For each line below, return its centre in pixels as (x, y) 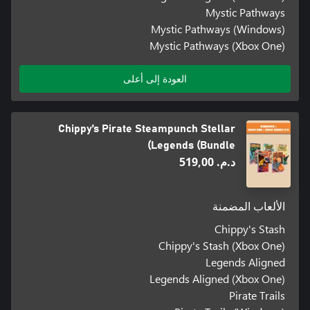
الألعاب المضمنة (249, 207)
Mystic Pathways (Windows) (218, 29)
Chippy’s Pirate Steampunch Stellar (146, 129)
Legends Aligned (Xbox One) (218, 278)
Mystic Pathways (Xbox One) (218, 46)
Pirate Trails (257, 295)
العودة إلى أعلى (155, 79)
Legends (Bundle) (193, 146)
